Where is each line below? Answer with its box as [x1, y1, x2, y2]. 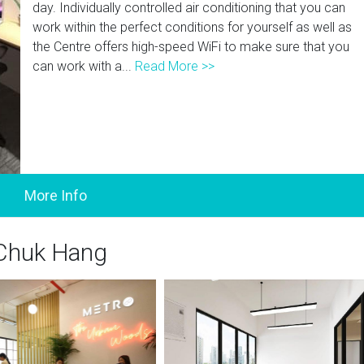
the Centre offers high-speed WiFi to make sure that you [32, 39, 350, 54]
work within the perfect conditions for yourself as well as [32, 19, 353, 35]
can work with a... [32, 58, 136, 74]
